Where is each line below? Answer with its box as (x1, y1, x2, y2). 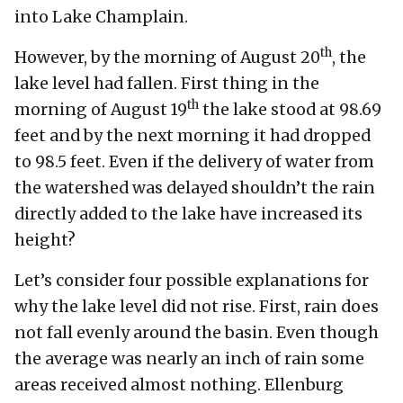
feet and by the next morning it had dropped (14, 125, 371, 146)
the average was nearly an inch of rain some (14, 348, 364, 369)
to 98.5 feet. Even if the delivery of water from (14, 151, 374, 172)
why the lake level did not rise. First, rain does (14, 296, 379, 317)
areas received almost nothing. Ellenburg (14, 374, 344, 395)
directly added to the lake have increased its (14, 203, 363, 224)
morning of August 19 (14, 99, 187, 120)
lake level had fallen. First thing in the (14, 73, 319, 94)
